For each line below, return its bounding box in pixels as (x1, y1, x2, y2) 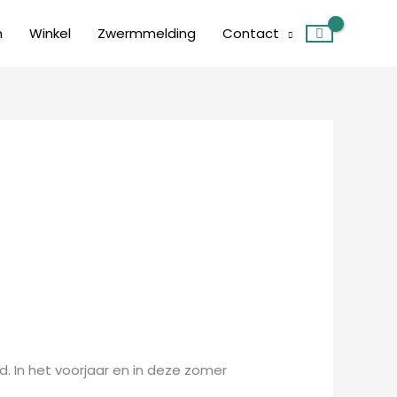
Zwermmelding (97, 23, 196, 43)
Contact (222, 23, 279, 43)
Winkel (29, 23, 71, 43)
